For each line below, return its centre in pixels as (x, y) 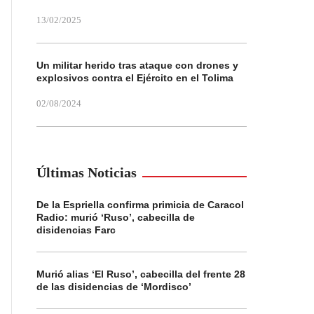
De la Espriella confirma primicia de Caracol (140, 205)
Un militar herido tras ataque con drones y (137, 65)
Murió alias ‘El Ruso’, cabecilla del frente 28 (141, 274)
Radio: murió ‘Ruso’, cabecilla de (116, 217)
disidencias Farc (76, 230)
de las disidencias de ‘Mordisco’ (114, 287)
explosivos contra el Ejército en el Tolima (135, 78)
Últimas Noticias (87, 172)
